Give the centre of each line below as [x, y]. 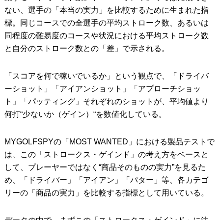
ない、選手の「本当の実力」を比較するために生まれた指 [106, 10]
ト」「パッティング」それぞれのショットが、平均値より [106, 101]
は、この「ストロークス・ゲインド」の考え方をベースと [106, 154]
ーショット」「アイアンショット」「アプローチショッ [102, 88]
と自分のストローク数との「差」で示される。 [87, 48]
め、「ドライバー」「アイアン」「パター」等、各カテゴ [106, 180]
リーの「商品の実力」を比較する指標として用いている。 [106, 192]
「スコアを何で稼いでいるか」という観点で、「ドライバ [106, 76]
